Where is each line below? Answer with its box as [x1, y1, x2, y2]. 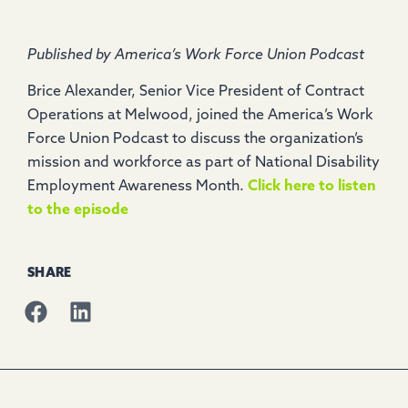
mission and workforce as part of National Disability [27, 156, 380, 171]
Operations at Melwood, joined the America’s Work [27, 108, 372, 124]
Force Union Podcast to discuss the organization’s [27, 132, 363, 148]
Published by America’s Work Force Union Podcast [27, 48, 364, 63]
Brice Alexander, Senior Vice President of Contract [27, 85, 364, 100]
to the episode [27, 203, 128, 219]
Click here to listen [248, 179, 376, 195]
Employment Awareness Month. [27, 179, 248, 195]
